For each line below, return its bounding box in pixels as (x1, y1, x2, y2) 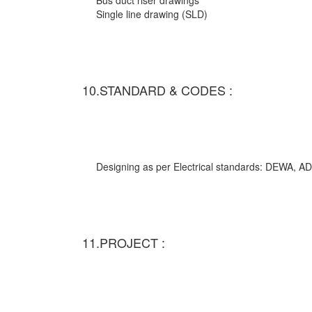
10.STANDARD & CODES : (82, 81, 233, 100)
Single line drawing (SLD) (96, 7, 208, 22)
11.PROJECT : (82, 233, 165, 252)
